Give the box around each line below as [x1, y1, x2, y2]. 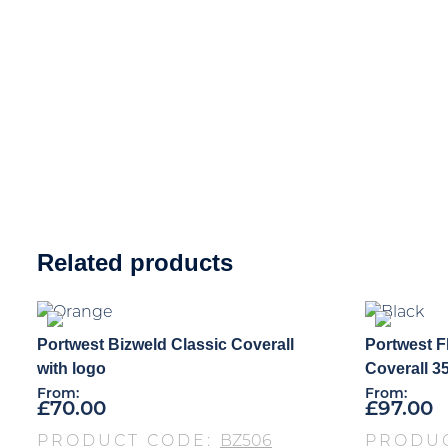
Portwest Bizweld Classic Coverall [37, 335, 294, 353]
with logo [37, 359, 106, 377]
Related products [37, 248, 233, 276]
